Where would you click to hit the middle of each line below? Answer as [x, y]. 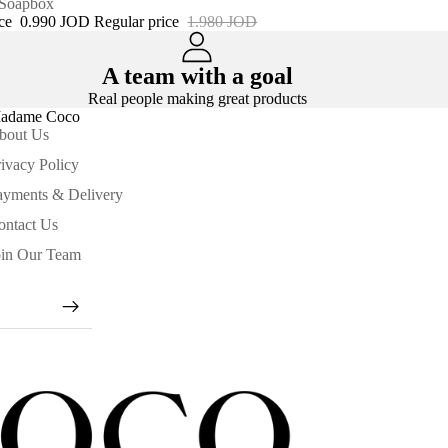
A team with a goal [197, 76]
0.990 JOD [55, 22]
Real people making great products [197, 99]
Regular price [139, 22]
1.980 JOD [222, 22]
